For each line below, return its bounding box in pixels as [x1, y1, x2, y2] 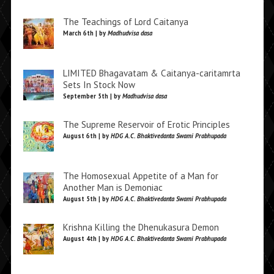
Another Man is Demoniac [62, 182, 163, 194]
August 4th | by [62, 234, 111, 243]
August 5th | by [62, 194, 111, 204]
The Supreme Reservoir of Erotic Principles [62, 119, 230, 131]
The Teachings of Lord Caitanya [62, 16, 188, 28]
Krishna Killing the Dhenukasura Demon [62, 221, 219, 234]
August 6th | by [62, 131, 111, 141]
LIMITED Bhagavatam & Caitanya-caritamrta [62, 67, 240, 80]
